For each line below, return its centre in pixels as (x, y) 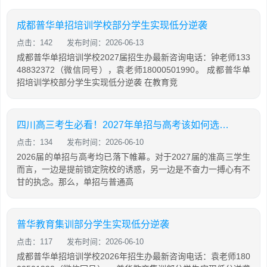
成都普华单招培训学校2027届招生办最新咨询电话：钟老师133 (133, 57)
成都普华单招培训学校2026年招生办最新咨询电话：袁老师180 (133, 256)
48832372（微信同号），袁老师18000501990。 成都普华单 (133, 70)
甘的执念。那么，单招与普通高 (75, 182)
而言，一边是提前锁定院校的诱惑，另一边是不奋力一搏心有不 (133, 169)
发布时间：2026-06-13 (105, 43)
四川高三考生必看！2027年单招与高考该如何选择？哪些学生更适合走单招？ (224, 125)
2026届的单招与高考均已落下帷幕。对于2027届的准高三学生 (133, 157)
